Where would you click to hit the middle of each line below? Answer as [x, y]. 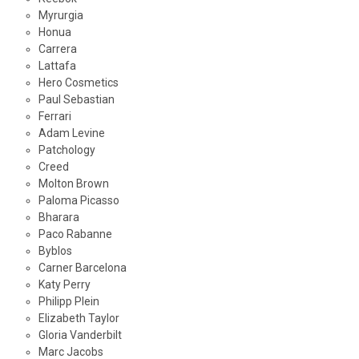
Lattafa [57, 66]
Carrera [57, 49]
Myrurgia [61, 16]
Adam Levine [71, 133]
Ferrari [54, 117]
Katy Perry [64, 285]
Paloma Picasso [79, 201]
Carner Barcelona [82, 268]
